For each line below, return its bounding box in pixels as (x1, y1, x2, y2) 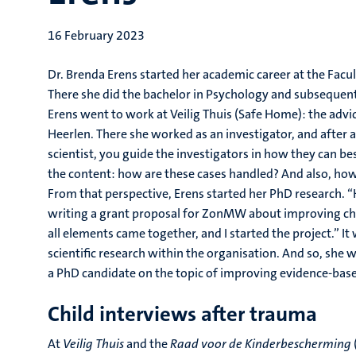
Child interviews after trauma (48, 300, 317, 328)
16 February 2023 (48, 27, 145, 44)
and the (124, 335, 170, 352)
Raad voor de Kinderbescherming (170, 335, 351, 352)
